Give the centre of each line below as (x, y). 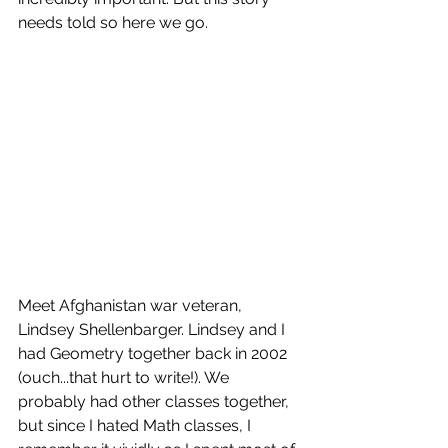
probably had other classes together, (155, 401)
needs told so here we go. (115, 22)
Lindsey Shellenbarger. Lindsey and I (153, 329)
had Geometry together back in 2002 (154, 353)
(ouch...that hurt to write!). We (125, 377)
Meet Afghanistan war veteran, (132, 305)
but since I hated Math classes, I (136, 425)
